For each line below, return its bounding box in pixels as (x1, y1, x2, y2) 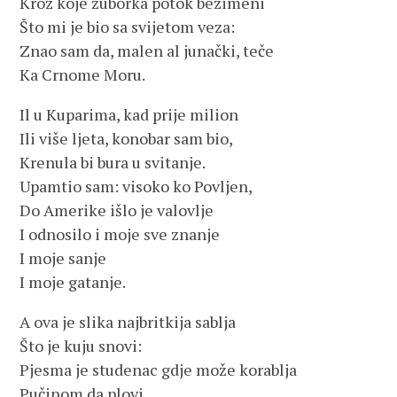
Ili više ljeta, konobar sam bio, (19, 128, 234, 149)
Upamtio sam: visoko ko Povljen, (19, 175, 253, 197)
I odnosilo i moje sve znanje (19, 223, 221, 245)
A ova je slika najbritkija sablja (19, 311, 237, 332)
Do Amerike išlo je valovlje (19, 199, 214, 221)
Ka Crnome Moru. (19, 64, 146, 85)
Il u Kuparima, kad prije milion (19, 104, 239, 125)
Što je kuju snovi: (19, 335, 143, 356)
